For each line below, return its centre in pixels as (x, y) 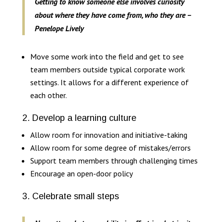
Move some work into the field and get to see (107, 57)
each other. (48, 95)
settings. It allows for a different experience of (109, 83)
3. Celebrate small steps (70, 196)
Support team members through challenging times (114, 161)
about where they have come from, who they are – (113, 15)
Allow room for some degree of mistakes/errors (110, 148)
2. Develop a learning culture (79, 118)
